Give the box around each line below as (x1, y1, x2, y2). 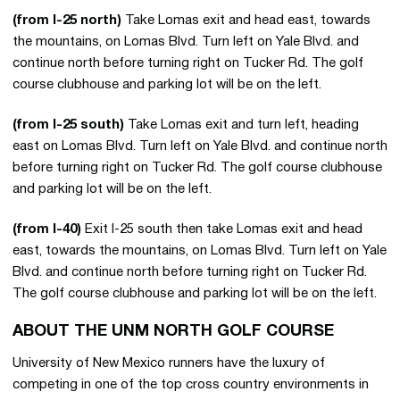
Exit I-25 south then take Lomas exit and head (81, 223, 362, 236)
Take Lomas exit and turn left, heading (124, 119, 359, 131)
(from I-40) (12, 223, 81, 236)
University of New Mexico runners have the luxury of (12, 357, 325, 370)
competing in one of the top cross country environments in (12, 379, 369, 391)
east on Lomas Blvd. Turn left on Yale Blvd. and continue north (12, 140, 387, 153)
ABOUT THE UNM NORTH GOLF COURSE (12, 324, 334, 339)
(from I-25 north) (12, 14, 121, 27)
